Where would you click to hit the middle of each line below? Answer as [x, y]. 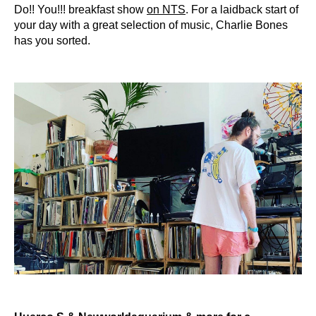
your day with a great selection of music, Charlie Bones [151, 25]
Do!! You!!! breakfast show [80, 9]
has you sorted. [52, 40]
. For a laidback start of [242, 9]
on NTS [166, 9]
